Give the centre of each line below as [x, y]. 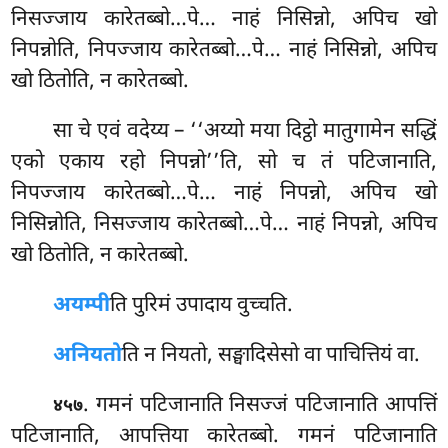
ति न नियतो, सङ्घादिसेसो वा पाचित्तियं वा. [271, 356]
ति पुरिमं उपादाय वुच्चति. [202, 306]
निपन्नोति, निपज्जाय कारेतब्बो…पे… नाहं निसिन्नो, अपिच [224, 51]
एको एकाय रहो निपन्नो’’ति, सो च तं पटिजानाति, [224, 163]
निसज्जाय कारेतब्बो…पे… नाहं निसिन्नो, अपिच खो [224, 20]
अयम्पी [82, 306]
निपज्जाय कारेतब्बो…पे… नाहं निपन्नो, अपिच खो [224, 194]
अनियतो [88, 356]
